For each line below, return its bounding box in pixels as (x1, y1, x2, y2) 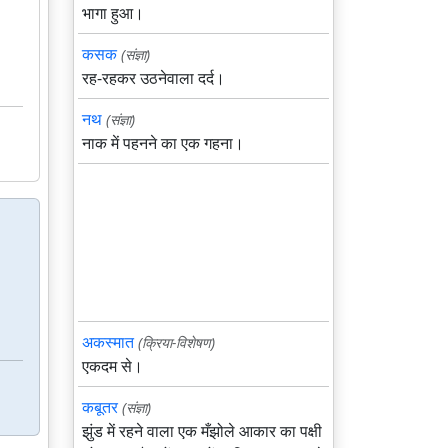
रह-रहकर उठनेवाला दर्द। (82, 67, 225, 89)
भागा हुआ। (82, 2, 144, 24)
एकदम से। (82, 355, 143, 377)
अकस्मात (82, 331, 134, 353)
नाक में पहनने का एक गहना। (82, 132, 244, 154)
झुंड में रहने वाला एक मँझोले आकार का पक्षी (82, 420, 322, 442)
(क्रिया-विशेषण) (138, 333, 215, 352)
